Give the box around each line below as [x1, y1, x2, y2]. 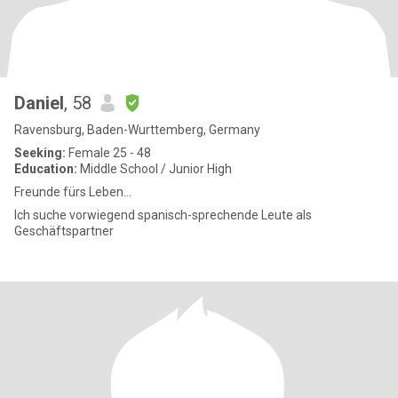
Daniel [14, 92, 64, 114]
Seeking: [14, 146, 66, 160]
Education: [14, 162, 77, 176]
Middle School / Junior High [77, 162, 232, 176]
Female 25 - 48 [66, 146, 151, 160]
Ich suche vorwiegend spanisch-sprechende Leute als [14, 208, 312, 222]
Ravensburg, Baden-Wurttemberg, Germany [14, 123, 260, 137]
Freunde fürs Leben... [14, 185, 131, 199]
